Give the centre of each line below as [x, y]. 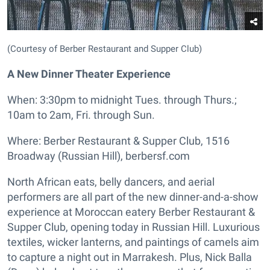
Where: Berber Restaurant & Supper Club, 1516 [118, 141]
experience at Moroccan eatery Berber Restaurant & [131, 212]
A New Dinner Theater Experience [89, 74]
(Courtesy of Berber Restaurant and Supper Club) [105, 49]
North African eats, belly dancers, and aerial [111, 182]
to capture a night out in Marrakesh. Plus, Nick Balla [130, 257]
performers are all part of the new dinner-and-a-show [133, 197]
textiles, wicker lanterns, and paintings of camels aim [133, 242]
